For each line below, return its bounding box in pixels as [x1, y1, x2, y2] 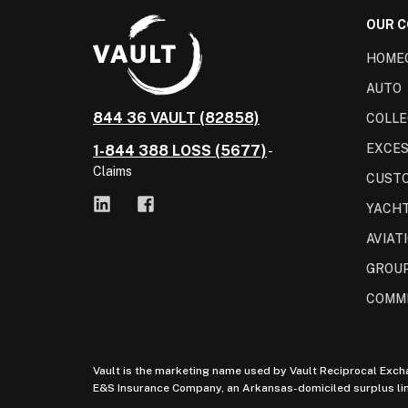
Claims [93, 164, 132, 178]
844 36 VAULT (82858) [93, 109, 260, 127]
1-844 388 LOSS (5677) [93, 142, 267, 159]
